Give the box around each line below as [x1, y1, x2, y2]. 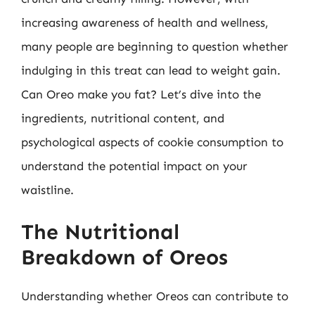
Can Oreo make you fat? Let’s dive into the [21, 86, 261, 101]
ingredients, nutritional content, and [21, 110, 224, 125]
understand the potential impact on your [21, 158, 247, 173]
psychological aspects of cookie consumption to [21, 134, 283, 149]
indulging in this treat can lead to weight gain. [21, 63, 281, 77]
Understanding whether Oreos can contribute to [21, 289, 288, 303]
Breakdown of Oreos [21, 245, 228, 270]
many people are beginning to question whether [21, 39, 288, 53]
